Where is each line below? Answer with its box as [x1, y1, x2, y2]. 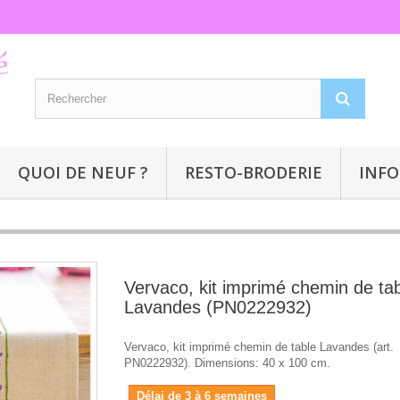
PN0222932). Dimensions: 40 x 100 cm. [124, 356, 330, 371]
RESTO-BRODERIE [185, 162, 322, 184]
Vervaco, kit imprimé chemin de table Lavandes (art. [124, 340, 394, 354]
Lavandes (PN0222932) [124, 297, 312, 318]
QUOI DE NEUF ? [18, 162, 148, 184]
